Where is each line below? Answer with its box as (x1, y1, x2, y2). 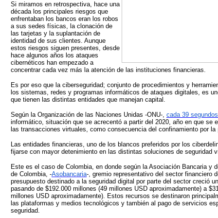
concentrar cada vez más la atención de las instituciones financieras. (11, 66, 206, 73)
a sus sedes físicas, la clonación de (11, 22, 112, 30)
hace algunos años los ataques (11, 52, 98, 59)
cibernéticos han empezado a (11, 59, 93, 66)
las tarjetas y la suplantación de (11, 30, 100, 37)
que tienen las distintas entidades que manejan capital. (11, 96, 165, 103)
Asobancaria (52, 170, 87, 178)
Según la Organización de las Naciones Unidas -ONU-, (11, 111, 166, 118)
